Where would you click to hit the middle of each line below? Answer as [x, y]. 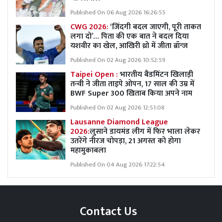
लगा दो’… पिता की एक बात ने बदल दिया [130, 36]
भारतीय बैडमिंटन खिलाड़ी [157, 74]
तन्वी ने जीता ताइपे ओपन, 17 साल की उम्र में [132, 84]
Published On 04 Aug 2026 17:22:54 [118, 165]
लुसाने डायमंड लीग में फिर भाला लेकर [145, 131]
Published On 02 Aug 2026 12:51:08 [117, 108]
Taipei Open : [95, 74]
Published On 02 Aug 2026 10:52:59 [118, 60]
